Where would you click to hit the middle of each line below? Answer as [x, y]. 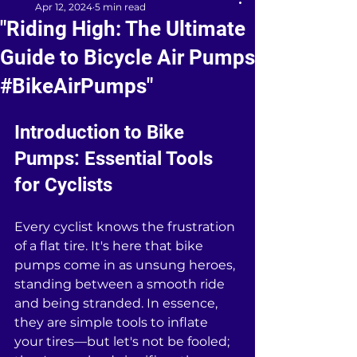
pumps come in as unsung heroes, [126, 265]
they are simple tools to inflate [113, 322]
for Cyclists [63, 185]
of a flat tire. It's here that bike [110, 246]
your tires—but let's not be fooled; [124, 341]
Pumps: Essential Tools [116, 159]
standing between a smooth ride [121, 284]
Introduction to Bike [102, 132]
